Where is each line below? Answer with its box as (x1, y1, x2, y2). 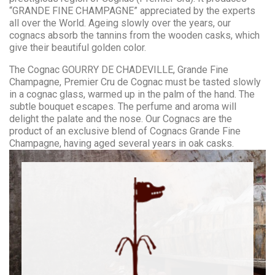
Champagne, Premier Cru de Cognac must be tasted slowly (9, 76, 261, 88)
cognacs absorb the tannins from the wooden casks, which (9, 29, 260, 41)
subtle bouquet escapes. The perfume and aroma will (9, 100, 236, 112)
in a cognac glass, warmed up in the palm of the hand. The (9, 88, 255, 100)
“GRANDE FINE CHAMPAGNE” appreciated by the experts (9, 4, 255, 17)
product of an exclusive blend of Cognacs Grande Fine (9, 125, 241, 137)
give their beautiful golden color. (9, 41, 146, 53)
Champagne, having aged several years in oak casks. (9, 137, 234, 149)
